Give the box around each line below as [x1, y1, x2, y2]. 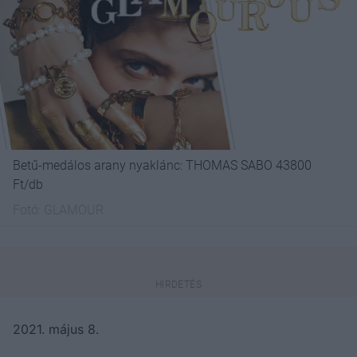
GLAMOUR [44, 202, 104, 218]
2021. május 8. [13, 321, 99, 338]
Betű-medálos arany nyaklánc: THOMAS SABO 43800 [13, 158, 312, 174]
